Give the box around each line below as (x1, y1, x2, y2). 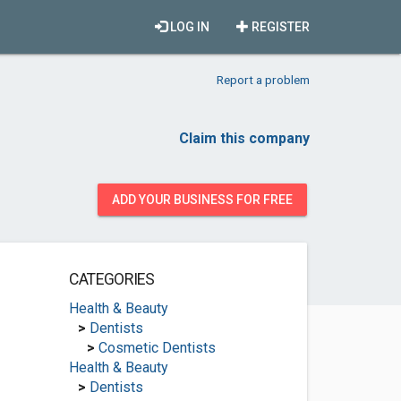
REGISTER (249, 20, 310, 34)
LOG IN (167, 20, 209, 34)
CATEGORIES (68, 270, 155, 288)
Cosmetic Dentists (98, 339, 216, 356)
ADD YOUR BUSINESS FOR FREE (112, 192, 293, 207)
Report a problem (217, 73, 310, 87)
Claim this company (179, 130, 310, 147)
